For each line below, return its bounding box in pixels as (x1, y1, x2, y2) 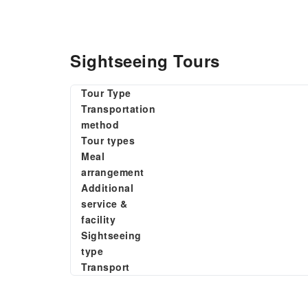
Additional (81, 181, 133, 195)
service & (81, 197, 128, 210)
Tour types (81, 133, 135, 147)
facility (81, 212, 115, 226)
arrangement (81, 165, 144, 179)
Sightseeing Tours (70, 49, 220, 72)
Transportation (81, 102, 155, 115)
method (81, 118, 119, 131)
